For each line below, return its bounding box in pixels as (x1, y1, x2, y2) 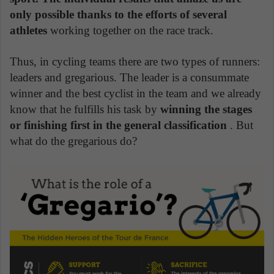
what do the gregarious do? (10, 134, 137, 147)
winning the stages (160, 102, 252, 116)
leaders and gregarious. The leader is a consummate (10, 70, 249, 84)
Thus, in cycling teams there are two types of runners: (10, 54, 260, 68)
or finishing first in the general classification (10, 118, 227, 131)
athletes (10, 23, 47, 37)
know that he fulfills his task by (10, 102, 160, 116)
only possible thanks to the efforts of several (10, 7, 227, 21)
